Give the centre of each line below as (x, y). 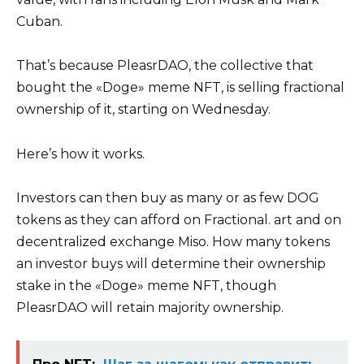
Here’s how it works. (80, 154)
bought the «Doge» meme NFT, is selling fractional (180, 88)
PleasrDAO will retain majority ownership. (150, 307)
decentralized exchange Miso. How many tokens (173, 241)
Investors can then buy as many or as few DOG (168, 197)
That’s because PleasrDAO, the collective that (165, 66)
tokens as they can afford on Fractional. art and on (179, 219)
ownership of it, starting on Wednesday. (143, 110)
